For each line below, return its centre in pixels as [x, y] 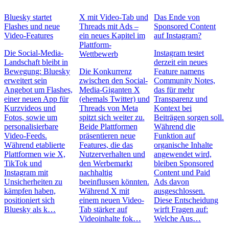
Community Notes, [185, 80]
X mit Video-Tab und [113, 17]
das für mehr [174, 89]
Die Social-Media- [34, 53]
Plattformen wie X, [35, 154]
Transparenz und [181, 99]
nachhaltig [96, 172]
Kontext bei [173, 108]
